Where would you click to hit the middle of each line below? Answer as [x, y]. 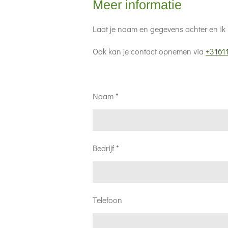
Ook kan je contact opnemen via [149, 51]
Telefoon [107, 200]
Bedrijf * [106, 148]
